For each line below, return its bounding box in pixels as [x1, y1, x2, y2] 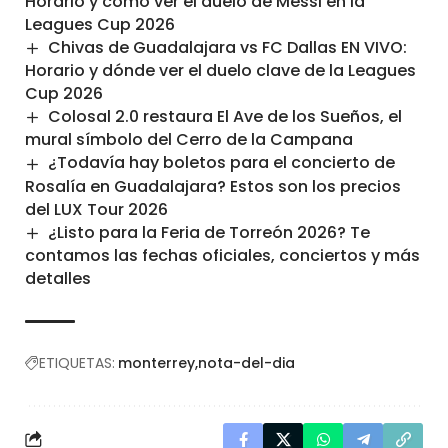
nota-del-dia [198, 352, 295, 373]
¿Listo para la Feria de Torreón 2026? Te [48, 220, 371, 244]
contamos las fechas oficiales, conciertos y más [25, 243, 420, 267]
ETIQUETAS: [39, 352, 115, 373]
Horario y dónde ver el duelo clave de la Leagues [25, 59, 416, 83]
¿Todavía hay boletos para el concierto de [48, 151, 396, 175]
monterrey [118, 352, 195, 373]
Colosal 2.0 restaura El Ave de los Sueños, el [48, 105, 403, 129]
